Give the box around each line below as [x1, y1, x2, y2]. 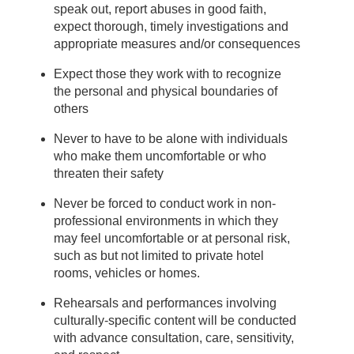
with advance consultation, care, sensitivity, [54, 330, 294, 345]
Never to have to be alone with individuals [54, 131, 288, 145]
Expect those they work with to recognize [54, 66, 281, 81]
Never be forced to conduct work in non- [54, 196, 276, 210]
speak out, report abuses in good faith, [54, 2, 266, 16]
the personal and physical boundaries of [54, 84, 277, 98]
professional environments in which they [54, 213, 278, 228]
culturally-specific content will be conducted [54, 313, 296, 327]
